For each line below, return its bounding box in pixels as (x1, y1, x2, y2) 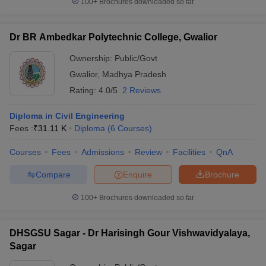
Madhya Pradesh (102, 69, 166, 79)
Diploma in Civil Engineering (9, 111, 125, 121)
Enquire (123, 169, 152, 179)
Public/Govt (115, 53, 157, 63)
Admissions (81, 147, 124, 157)
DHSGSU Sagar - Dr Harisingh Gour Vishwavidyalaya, (9, 228, 250, 238)
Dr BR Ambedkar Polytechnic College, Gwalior (9, 32, 217, 42)
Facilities (173, 147, 205, 157)
